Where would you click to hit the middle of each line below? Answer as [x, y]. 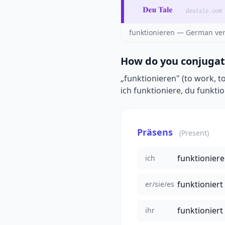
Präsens [155, 132]
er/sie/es [160, 184]
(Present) [194, 133]
